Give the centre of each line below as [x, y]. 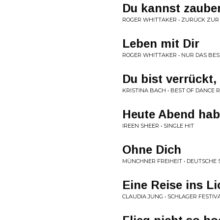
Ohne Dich [152, 150]
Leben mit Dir [161, 43]
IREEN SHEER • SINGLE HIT [158, 126]
